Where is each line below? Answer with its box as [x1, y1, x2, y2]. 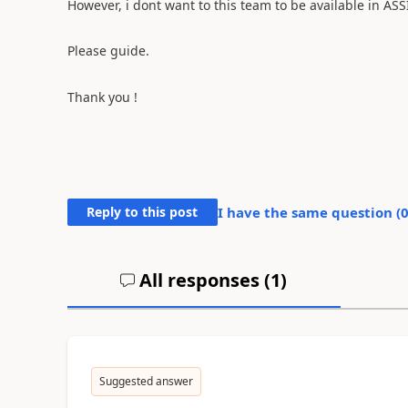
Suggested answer [98, 372, 193, 389]
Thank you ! [66, 87, 138, 106]
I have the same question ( [217, 202, 401, 221]
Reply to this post [87, 202, 199, 220]
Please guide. [66, 42, 149, 59]
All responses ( [135, 267, 271, 292]
